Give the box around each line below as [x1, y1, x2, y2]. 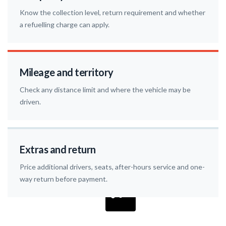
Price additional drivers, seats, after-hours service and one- [20, 162, 205, 172]
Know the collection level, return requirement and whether [20, 8, 205, 17]
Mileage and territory [20, 66, 114, 79]
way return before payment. [20, 175, 107, 184]
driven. [20, 97, 41, 106]
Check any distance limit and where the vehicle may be [20, 85, 191, 94]
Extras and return [20, 143, 96, 156]
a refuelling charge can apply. [20, 20, 109, 29]
